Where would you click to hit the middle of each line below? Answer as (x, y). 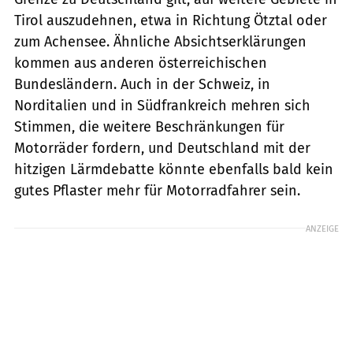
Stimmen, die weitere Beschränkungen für (149, 126)
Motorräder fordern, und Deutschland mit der (162, 148)
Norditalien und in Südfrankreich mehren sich (162, 105)
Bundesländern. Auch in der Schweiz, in (142, 84)
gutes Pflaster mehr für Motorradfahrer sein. (157, 190)
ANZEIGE (322, 228)
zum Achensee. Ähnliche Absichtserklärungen (160, 41)
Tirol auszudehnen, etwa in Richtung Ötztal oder (171, 20)
